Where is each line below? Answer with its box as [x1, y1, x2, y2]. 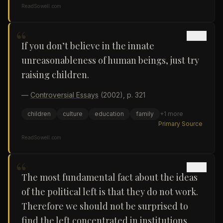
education [95, 110, 124, 117]
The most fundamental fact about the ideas [21, 171, 198, 183]
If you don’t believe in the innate [21, 40, 154, 52]
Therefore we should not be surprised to [21, 200, 188, 212]
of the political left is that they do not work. [21, 186, 198, 198]
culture [63, 110, 83, 117]
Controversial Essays [30, 91, 99, 99]
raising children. [21, 69, 89, 81]
